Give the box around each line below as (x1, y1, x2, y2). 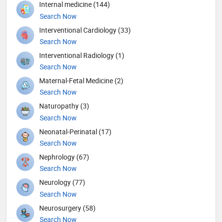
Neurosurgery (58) (39, 203, 96, 213)
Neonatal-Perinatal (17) (39, 126, 111, 136)
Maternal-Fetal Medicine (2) (39, 76, 123, 86)
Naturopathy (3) (39, 101, 89, 111)
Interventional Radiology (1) (39, 50, 124, 60)
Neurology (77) (39, 177, 85, 187)
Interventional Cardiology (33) (39, 25, 131, 35)
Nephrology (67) (39, 152, 89, 162)
